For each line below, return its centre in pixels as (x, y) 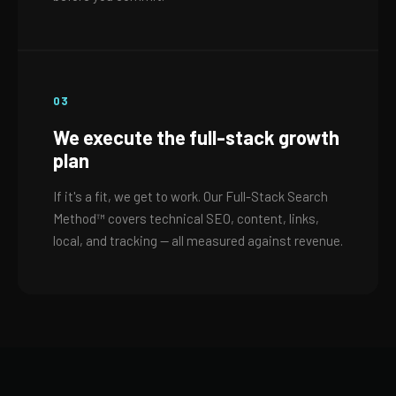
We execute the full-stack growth (196, 137)
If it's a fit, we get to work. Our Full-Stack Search (190, 196)
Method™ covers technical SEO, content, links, (186, 218)
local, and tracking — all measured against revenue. (198, 240)
